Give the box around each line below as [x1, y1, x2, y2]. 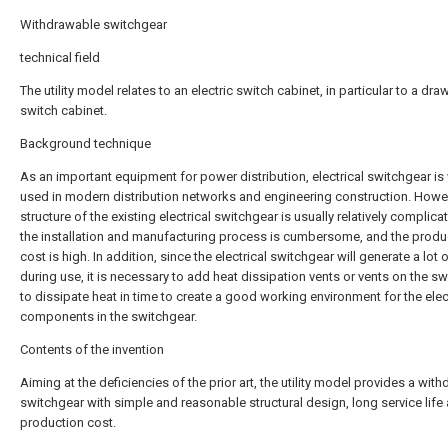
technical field [20, 50, 100, 65]
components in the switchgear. [20, 309, 197, 324]
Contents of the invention [20, 342, 164, 357]
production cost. [20, 415, 116, 430]
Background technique [20, 136, 151, 151]
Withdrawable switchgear [20, 17, 167, 32]
